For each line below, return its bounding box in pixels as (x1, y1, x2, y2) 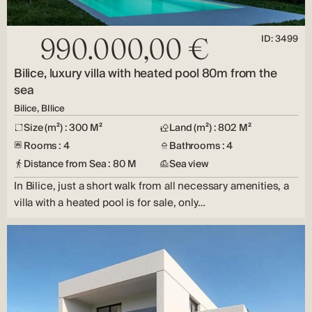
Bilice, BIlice (14, 101, 65, 116)
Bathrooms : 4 (169, 138, 233, 154)
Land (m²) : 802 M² (169, 120, 251, 136)
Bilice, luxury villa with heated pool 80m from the (14, 64, 277, 83)
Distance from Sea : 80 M (24, 156, 136, 172)
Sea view (169, 156, 209, 172)
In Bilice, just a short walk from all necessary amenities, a (14, 178, 289, 194)
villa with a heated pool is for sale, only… (14, 194, 205, 211)
